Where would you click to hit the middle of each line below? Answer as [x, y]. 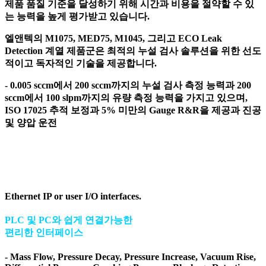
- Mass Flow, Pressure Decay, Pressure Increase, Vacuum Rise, [130, 257]
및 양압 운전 [31, 122]
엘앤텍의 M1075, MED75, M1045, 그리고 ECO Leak [113, 38]
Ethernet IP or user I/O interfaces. [73, 196]
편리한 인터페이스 [44, 232]
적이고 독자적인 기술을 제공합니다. [81, 63]
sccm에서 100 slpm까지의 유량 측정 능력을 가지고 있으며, [126, 97]
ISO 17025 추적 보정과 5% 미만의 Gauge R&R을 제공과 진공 [133, 110]
